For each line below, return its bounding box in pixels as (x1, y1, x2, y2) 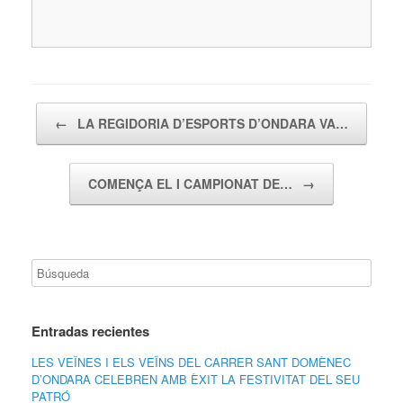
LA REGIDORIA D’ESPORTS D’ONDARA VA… (74, 113, 348, 132)
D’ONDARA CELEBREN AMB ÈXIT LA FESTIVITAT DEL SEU (31, 370, 360, 388)
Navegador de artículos (31, 102, 152, 120)
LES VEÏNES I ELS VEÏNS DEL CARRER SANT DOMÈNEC (31, 353, 351, 371)
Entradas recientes (31, 320, 149, 341)
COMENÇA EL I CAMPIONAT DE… (88, 174, 296, 193)
